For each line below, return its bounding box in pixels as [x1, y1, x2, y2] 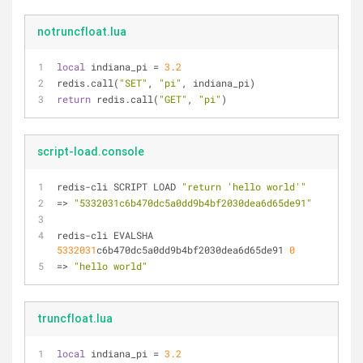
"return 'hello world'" [181, 180, 306, 193]
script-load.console [37, 144, 144, 159]
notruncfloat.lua [37, 24, 126, 39]
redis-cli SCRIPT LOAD [57, 180, 181, 193]
